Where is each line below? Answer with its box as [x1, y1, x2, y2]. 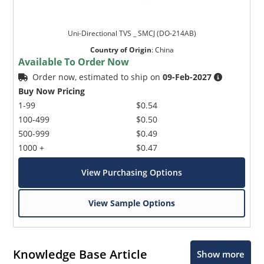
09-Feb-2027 [163, 71, 212, 83]
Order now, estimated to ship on [32, 71, 163, 83]
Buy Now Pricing [18, 85, 85, 97]
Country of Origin [90, 45, 151, 55]
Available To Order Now [18, 55, 130, 69]
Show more [196, 248, 245, 260]
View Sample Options [88, 197, 176, 209]
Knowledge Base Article [13, 246, 148, 262]
